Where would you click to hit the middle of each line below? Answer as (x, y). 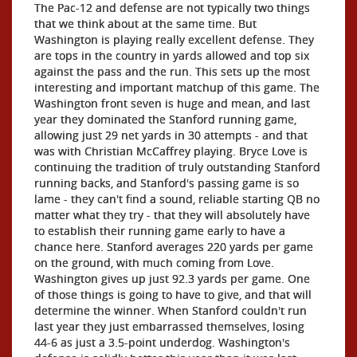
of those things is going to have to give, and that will (173, 294)
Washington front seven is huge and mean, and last (172, 103)
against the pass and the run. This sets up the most (172, 71)
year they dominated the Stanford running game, (165, 119)
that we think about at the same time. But (145, 24)
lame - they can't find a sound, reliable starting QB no (177, 199)
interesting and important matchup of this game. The (177, 87)
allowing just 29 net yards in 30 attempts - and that (171, 135)
